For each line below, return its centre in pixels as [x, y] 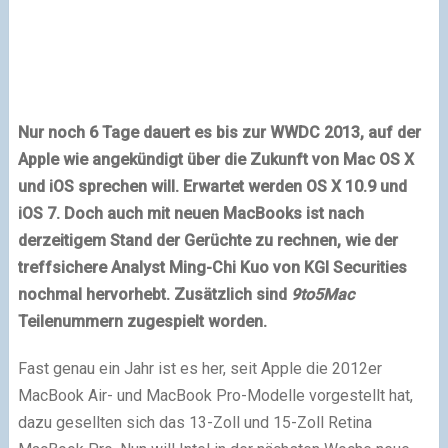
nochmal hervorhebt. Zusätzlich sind [154, 294]
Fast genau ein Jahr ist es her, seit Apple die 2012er [199, 368]
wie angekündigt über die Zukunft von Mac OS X [236, 159]
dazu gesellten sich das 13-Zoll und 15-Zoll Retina [194, 422]
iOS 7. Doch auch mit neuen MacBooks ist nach [190, 213]
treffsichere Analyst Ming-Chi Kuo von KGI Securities [212, 267]
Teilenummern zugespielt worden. [142, 321]
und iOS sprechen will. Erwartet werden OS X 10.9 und [212, 186]
